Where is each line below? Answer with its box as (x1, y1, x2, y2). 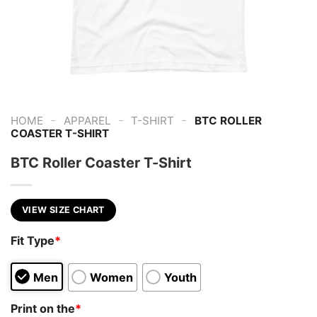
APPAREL (63, 114, 111, 127)
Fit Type (11, 234, 54, 248)
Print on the (11, 301, 75, 316)
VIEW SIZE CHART (22, 204, 105, 215)
